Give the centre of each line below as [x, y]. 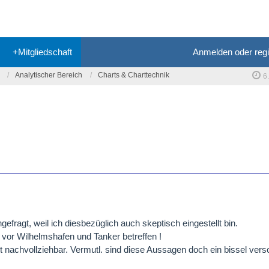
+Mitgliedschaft [42, 52]
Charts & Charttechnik [134, 75]
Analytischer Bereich [49, 75]
